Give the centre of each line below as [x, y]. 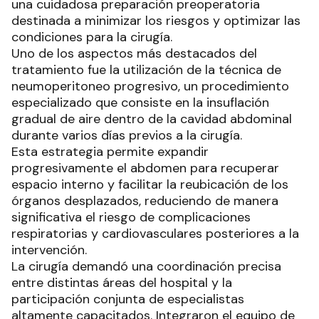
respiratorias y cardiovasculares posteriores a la [155, 234]
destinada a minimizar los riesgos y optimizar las [156, 21]
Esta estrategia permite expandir [110, 152]
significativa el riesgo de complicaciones [131, 218]
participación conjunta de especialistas [128, 299]
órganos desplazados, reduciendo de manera [145, 201]
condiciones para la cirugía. [92, 37]
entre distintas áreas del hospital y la [122, 283]
